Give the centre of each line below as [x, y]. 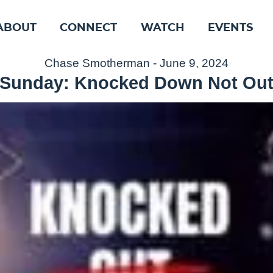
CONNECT [89, 27]
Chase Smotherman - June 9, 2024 [136, 63]
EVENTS [231, 27]
